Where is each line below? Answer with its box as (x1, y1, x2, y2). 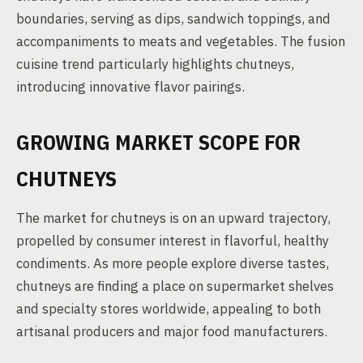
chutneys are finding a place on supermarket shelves (16, 277, 334, 295)
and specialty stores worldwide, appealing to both (16, 300, 321, 318)
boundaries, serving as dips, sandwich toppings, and (16, 10, 331, 28)
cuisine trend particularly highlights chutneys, (16, 55, 294, 73)
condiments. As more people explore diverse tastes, (16, 254, 329, 272)
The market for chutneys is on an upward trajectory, (16, 209, 331, 227)
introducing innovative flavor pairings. (16, 78, 245, 96)
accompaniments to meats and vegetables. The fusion (16, 32, 345, 50)
